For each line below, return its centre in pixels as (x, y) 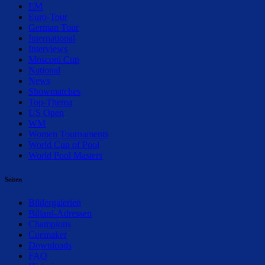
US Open (46, 112)
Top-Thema (50, 102)
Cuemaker (48, 234)
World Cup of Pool (64, 144)
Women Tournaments (68, 134)
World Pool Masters (65, 155)
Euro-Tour (48, 17)
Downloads (50, 245)
